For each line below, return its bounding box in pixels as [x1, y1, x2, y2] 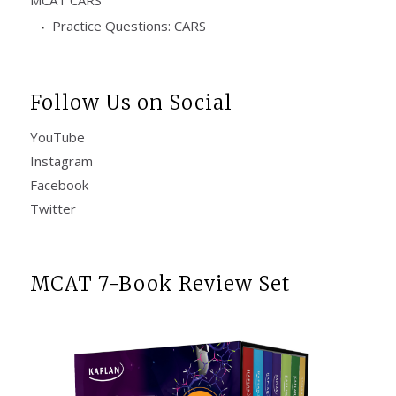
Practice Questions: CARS [51, 16, 206, 34]
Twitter [29, 199, 76, 217]
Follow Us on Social [29, 89, 232, 115]
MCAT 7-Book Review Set [29, 270, 290, 296]
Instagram [29, 151, 93, 170]
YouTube [29, 127, 85, 146]
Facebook [29, 175, 88, 194]
